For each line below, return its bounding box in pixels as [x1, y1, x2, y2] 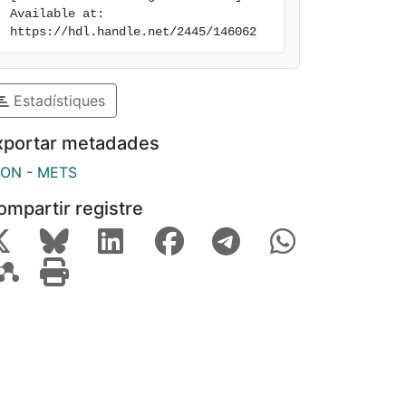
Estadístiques [9, 91, 105, 110]
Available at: [10, 6, 104, 21]
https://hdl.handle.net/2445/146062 [10, 24, 256, 39]
